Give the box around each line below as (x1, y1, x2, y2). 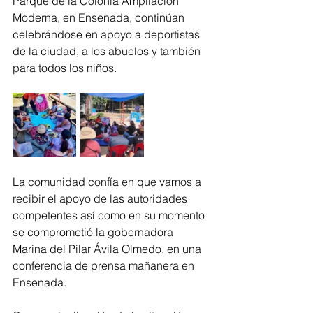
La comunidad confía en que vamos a (13, 175, 204, 189)
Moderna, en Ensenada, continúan (13, 10, 187, 25)
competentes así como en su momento (13, 208, 208, 223)
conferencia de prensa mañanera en (13, 259, 197, 273)
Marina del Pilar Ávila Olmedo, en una (13, 242, 204, 256)
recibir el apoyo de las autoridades (13, 191, 190, 206)
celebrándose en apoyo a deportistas (13, 27, 203, 42)
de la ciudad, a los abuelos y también (13, 44, 203, 59)
